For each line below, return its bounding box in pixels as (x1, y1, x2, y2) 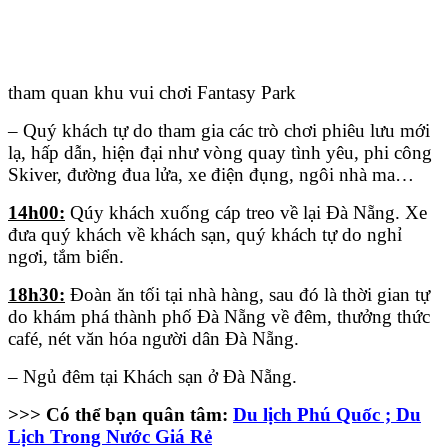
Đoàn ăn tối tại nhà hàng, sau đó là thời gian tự (65, 284, 430, 306)
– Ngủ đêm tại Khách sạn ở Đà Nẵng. (8, 366, 297, 388)
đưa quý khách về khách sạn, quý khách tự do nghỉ (8, 224, 402, 246)
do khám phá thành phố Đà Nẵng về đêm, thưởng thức (8, 306, 430, 328)
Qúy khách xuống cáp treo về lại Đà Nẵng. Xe (65, 202, 427, 224)
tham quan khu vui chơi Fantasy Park (8, 82, 296, 104)
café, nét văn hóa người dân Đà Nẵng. (8, 328, 299, 350)
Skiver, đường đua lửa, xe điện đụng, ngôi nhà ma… (8, 164, 414, 186)
